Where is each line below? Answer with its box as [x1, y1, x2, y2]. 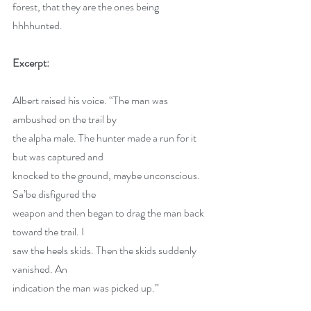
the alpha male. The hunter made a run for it [12, 130, 199, 146]
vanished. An [12, 261, 69, 277]
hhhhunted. [12, 17, 62, 33]
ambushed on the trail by [12, 111, 119, 127]
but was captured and [12, 149, 106, 165]
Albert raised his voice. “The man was [12, 92, 170, 108]
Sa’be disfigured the [12, 186, 98, 202]
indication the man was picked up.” [12, 280, 161, 296]
